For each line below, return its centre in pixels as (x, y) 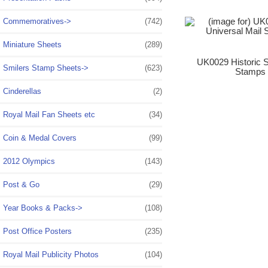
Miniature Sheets (32, 44)
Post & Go (21, 184)
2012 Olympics (29, 161)
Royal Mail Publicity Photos (51, 254)
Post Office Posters (37, 231)
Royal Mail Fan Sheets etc (49, 114)
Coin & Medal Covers (40, 138)
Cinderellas (22, 91)
